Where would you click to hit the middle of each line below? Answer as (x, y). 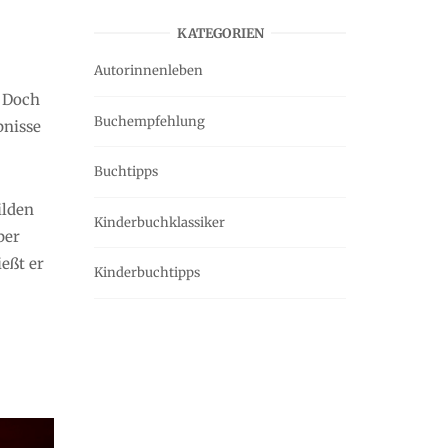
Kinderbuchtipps (147, 273)
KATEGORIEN (220, 33)
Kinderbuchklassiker (159, 222)
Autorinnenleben (148, 71)
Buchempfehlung (149, 121)
